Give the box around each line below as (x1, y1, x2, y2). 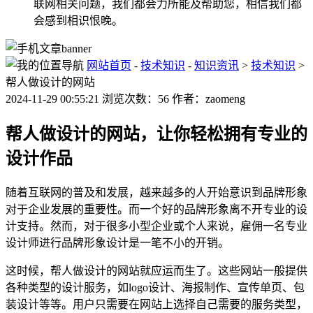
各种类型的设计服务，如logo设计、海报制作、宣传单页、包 (6, 281, 305, 293)
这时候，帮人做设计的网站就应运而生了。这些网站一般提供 (6, 264, 307, 277)
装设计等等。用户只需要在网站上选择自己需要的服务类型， (6, 298, 307, 310)
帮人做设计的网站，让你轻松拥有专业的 (6, 124, 307, 143)
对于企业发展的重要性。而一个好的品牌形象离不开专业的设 (6, 203, 307, 215)
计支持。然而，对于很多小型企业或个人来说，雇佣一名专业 (6, 219, 307, 232)
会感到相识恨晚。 (34, 14, 123, 27)
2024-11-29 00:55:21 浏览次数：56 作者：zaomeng (6, 92, 245, 105)
